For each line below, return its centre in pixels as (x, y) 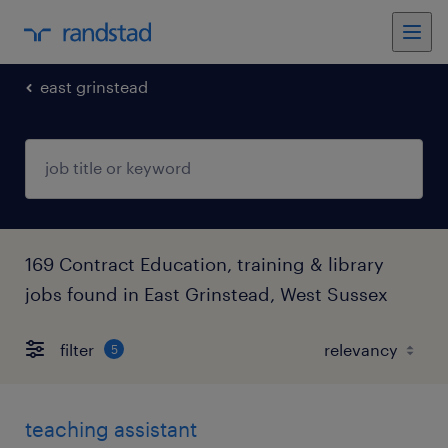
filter (77, 349)
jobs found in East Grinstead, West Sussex (206, 294)
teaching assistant (111, 429)
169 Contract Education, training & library (204, 264)
